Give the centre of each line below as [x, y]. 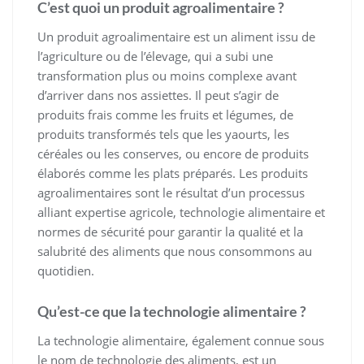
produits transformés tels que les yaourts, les [163, 134]
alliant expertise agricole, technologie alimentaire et [181, 212]
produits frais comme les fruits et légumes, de [165, 115]
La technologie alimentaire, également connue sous [181, 341]
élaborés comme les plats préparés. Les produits [173, 173]
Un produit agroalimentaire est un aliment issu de [176, 37]
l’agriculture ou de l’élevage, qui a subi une [155, 56]
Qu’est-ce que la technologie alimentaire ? [172, 312]
